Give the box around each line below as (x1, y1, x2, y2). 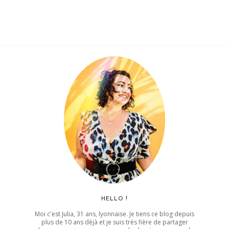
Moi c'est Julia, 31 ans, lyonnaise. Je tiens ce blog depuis (35, 210, 194, 219)
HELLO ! (101, 196, 128, 202)
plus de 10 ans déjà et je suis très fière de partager (41, 218, 188, 227)
